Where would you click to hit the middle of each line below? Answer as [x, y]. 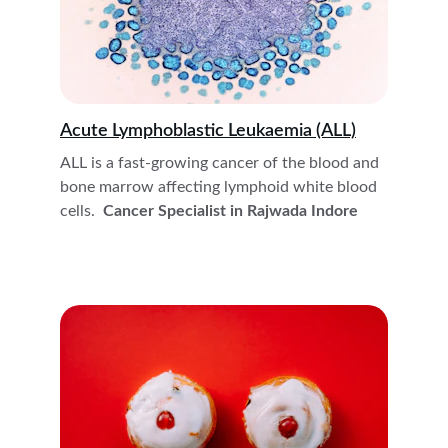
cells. [79, 211]
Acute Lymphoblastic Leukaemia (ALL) [208, 131]
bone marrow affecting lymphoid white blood [220, 187]
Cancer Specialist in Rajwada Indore [228, 211]
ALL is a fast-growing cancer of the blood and [221, 163]
